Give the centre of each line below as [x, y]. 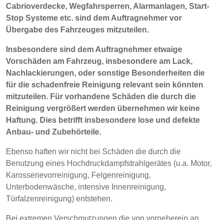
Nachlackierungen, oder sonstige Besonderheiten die [105, 73]
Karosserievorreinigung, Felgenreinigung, [78, 175]
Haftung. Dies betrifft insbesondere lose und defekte [103, 120]
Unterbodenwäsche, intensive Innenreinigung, [86, 187]
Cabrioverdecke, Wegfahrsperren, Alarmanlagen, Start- [108, 6]
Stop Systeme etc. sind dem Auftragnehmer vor [94, 18]
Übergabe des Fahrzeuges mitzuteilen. [77, 30]
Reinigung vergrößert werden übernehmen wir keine [103, 108]
